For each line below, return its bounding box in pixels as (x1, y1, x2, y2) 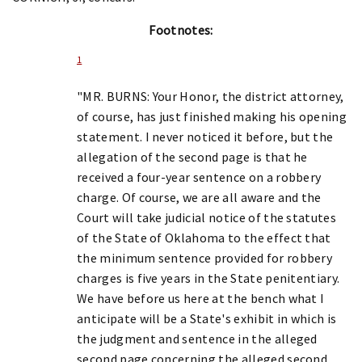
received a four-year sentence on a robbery (77, 168, 322, 185)
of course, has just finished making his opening (77, 107, 347, 124)
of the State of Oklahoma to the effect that (77, 229, 331, 246)
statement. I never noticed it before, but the (77, 128, 334, 145)
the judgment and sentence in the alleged (77, 330, 318, 347)
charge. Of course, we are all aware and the (77, 188, 322, 205)
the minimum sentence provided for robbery (77, 249, 333, 266)
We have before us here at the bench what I (77, 289, 325, 306)
